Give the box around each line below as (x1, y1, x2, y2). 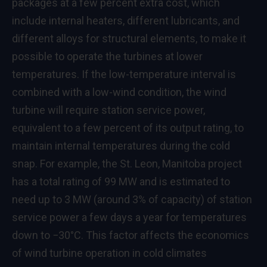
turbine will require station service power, (12, 103, 205, 116)
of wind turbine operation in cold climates (12, 246, 207, 259)
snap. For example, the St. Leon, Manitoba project (12, 157, 242, 170)
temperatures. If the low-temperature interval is (12, 67, 236, 80)
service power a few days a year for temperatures (12, 210, 247, 223)
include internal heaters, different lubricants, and (12, 14, 240, 27)
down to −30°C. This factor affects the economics (12, 228, 249, 241)
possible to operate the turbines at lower (12, 49, 203, 63)
